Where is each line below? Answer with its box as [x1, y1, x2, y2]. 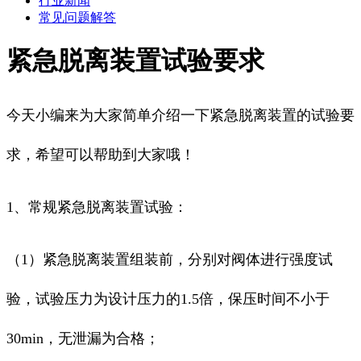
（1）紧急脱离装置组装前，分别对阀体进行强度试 [6, 251, 333, 268]
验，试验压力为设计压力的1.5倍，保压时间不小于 [6, 291, 330, 308]
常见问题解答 [39, 10, 116, 24]
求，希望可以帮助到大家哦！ [6, 147, 195, 164]
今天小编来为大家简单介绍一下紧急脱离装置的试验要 [6, 107, 355, 124]
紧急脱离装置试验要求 [6, 45, 264, 75]
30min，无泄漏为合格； [6, 330, 160, 347]
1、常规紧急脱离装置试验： [6, 199, 188, 216]
